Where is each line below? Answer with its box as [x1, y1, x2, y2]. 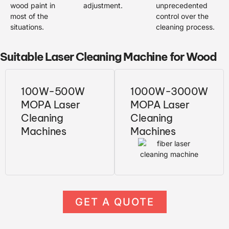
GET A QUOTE [75, 196, 154, 209]
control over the [156, 11, 209, 20]
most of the [10, 11, 48, 20]
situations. [10, 22, 44, 31]
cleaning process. [156, 22, 215, 31]
